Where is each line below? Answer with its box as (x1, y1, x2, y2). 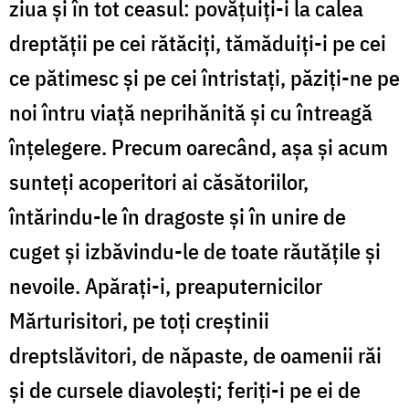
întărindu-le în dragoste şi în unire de (9, 202, 346, 232)
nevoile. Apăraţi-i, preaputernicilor (9, 271, 322, 301)
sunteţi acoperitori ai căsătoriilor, (9, 167, 309, 197)
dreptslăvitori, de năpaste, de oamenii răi (9, 341, 382, 371)
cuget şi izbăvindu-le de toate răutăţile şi (9, 236, 381, 267)
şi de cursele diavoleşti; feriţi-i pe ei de (9, 375, 361, 405)
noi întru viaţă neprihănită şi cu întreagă (9, 98, 372, 128)
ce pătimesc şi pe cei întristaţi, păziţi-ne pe (9, 63, 400, 93)
